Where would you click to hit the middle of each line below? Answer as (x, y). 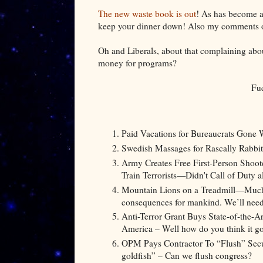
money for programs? (137, 63)
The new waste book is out (147, 13)
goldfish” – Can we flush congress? (187, 256)
